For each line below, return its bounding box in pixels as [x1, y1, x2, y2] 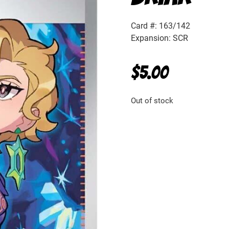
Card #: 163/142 [131, 19, 190, 31]
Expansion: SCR [131, 32, 188, 43]
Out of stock [131, 95, 173, 105]
